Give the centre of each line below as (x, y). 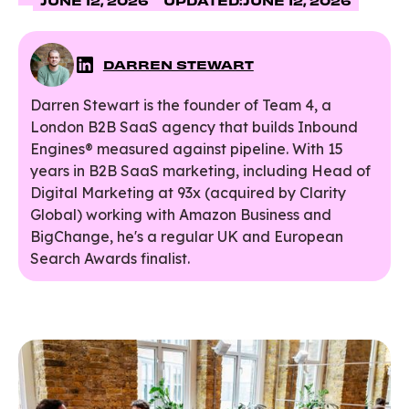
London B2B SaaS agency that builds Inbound (194, 127)
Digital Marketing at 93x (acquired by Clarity (188, 193)
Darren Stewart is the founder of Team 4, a (180, 105)
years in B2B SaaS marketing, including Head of (200, 171)
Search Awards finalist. (110, 259)
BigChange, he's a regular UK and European (186, 237)
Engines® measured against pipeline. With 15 (186, 149)
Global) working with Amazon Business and (180, 215)
